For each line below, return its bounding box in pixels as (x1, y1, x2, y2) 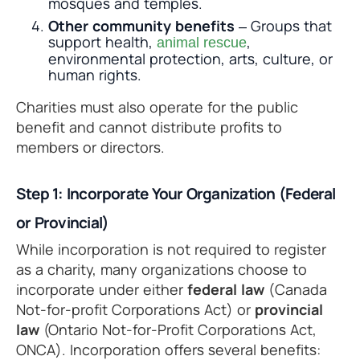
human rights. (48, 65, 141, 85)
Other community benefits (48, 16, 235, 36)
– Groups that (235, 16, 332, 36)
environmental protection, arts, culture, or (48, 49, 333, 69)
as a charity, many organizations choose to (16, 260, 307, 280)
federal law (187, 280, 264, 300)
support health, (48, 32, 157, 52)
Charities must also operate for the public (16, 97, 298, 117)
